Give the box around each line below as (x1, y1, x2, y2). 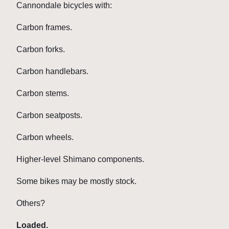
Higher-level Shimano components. (16, 155, 144, 164)
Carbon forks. (16, 45, 65, 54)
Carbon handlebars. (16, 67, 88, 76)
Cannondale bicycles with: (16, 1, 112, 10)
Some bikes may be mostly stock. (16, 177, 136, 186)
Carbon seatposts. (16, 111, 82, 120)
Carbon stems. (16, 89, 69, 98)
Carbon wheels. (16, 133, 74, 142)
